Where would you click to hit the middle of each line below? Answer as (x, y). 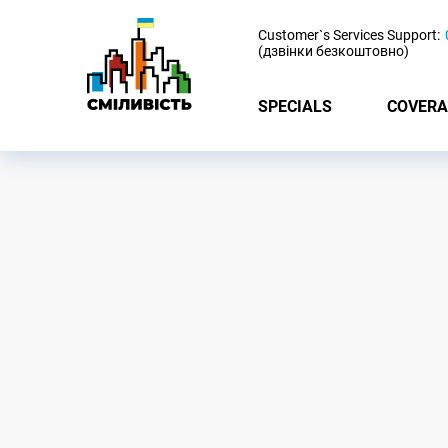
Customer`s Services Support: (349, 35)
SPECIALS (295, 106)
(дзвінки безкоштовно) (333, 51)
